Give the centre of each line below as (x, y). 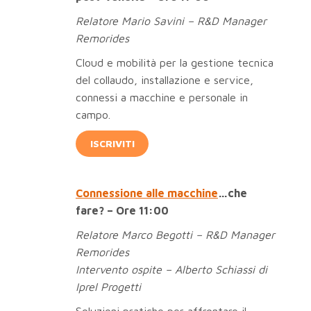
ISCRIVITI (112, 143)
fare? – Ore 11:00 (122, 211)
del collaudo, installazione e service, (164, 79)
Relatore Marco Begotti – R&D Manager (175, 235)
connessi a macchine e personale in (161, 97)
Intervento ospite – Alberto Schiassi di (171, 270)
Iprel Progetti (108, 287)
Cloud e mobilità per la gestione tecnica (174, 62)
